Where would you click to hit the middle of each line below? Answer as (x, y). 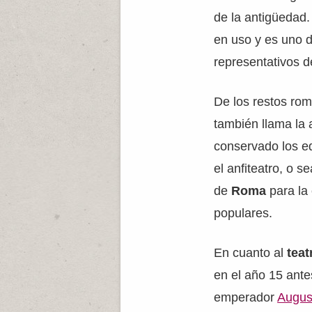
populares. (243, 213)
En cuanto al (251, 253)
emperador (246, 297)
